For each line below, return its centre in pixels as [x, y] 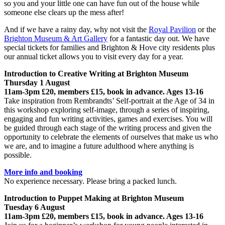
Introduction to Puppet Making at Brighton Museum [94, 198]
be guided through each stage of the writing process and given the [108, 128]
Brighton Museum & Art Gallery [56, 39]
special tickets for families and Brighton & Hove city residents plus [109, 48]
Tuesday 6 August [34, 207]
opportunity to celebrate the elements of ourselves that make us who [111, 137]
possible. [18, 155]
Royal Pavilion [172, 30]
